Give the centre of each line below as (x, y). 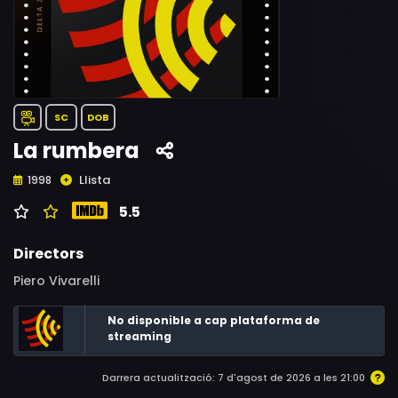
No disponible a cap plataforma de (214, 320)
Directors (48, 254)
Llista (95, 180)
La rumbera (76, 151)
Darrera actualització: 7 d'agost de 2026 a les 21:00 (234, 378)
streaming (139, 336)
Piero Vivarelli (56, 281)
